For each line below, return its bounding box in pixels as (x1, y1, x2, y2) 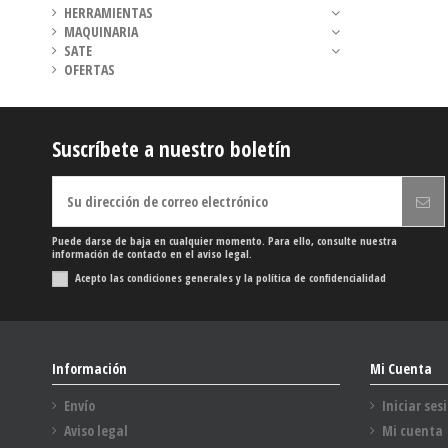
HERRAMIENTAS (64, 3, 153, 23)
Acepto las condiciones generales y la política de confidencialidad (75, 270, 386, 286)
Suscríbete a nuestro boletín (52, 135, 291, 164)
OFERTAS (64, 60, 115, 80)
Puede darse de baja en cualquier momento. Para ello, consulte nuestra (52, 233, 397, 249)
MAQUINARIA (64, 22, 138, 42)
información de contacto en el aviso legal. (52, 246, 252, 262)
